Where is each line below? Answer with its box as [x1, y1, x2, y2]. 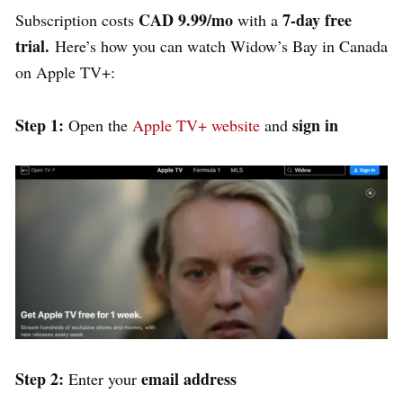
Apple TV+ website [132, 113, 260, 136]
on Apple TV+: [15, 60, 115, 83]
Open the [64, 113, 132, 136]
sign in [292, 112, 338, 137]
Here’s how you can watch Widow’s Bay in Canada [55, 34, 388, 57]
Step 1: [15, 112, 64, 137]
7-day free [282, 7, 352, 31]
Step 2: [15, 366, 64, 390]
